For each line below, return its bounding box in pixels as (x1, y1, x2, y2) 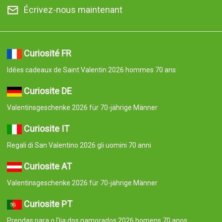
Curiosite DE (23, 86, 72, 97)
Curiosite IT (23, 123, 69, 134)
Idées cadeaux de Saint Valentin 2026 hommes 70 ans (6, 66, 176, 74)
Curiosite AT (23, 161, 72, 172)
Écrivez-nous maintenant (23, 4, 122, 15)
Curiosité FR (23, 48, 71, 59)
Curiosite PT (23, 199, 72, 210)
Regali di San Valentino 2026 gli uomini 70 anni (6, 141, 151, 150)
